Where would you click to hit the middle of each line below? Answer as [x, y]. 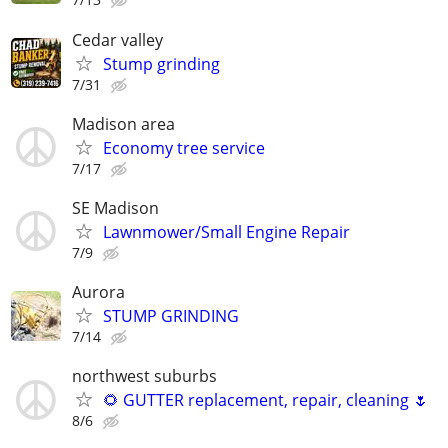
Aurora [98, 292]
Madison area [123, 123]
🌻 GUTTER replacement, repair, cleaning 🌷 [266, 400]
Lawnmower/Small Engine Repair [226, 231]
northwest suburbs [144, 376]
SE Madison [115, 207]
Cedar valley [117, 39]
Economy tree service [184, 147]
